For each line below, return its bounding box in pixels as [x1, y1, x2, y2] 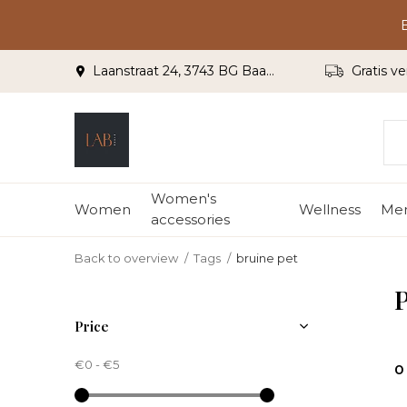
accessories [151, 211, 230, 228]
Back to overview [74, 251, 178, 265]
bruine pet [236, 251, 298, 265]
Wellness [298, 200, 361, 218]
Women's [151, 190, 216, 207]
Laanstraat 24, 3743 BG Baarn [89, 63, 266, 79]
